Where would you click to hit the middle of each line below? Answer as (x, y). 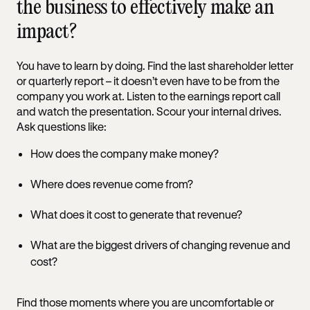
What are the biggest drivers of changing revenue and (161, 244)
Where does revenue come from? (113, 183)
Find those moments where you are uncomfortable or (145, 302)
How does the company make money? (126, 153)
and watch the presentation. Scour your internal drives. (149, 111)
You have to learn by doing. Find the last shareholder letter (155, 65)
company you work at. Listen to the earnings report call (148, 95)
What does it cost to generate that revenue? (136, 214)
